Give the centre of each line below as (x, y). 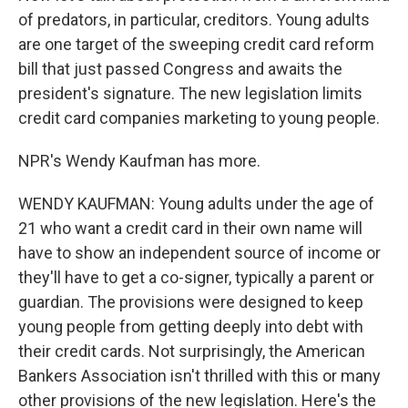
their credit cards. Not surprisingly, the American (192, 351)
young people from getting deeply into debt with (191, 326)
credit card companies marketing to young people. (199, 118)
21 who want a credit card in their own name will (190, 228)
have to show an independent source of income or (199, 253)
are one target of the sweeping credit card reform (196, 44)
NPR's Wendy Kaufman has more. (139, 161)
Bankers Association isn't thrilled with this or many (199, 376)
